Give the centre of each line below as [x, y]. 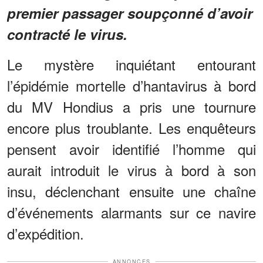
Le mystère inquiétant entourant [131, 64]
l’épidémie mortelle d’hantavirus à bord [131, 85]
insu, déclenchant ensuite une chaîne [131, 191]
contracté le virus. [67, 34]
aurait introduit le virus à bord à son [131, 170]
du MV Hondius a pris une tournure [131, 106]
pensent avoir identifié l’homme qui [131, 149]
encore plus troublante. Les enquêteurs [131, 127]
